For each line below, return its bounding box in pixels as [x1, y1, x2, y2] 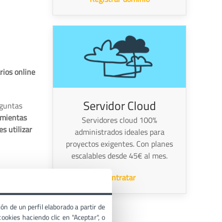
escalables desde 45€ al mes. [71, 148, 167, 163]
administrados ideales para [74, 124, 165, 139]
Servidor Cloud [83, 94, 156, 117]
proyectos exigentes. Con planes [66, 136, 173, 151]
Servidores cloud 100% [82, 112, 157, 127]
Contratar [103, 169, 136, 185]
